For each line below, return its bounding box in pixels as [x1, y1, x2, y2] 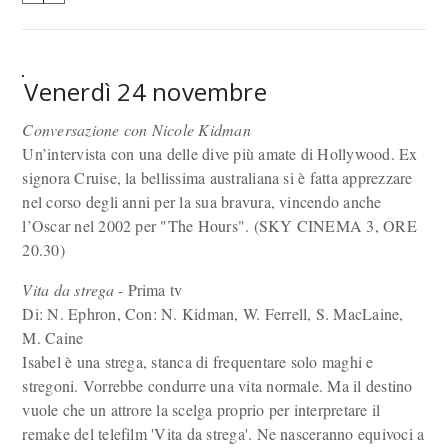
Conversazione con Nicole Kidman [22, 119, 251, 140]
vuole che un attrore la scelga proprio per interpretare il [22, 399, 381, 420]
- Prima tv [113, 279, 183, 300]
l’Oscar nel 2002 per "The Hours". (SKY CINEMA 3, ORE [22, 215, 417, 236]
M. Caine [22, 327, 84, 348]
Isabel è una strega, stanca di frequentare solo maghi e [22, 351, 374, 372]
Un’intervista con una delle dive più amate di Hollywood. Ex [22, 143, 418, 164]
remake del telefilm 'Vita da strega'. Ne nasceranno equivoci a [22, 423, 425, 444]
